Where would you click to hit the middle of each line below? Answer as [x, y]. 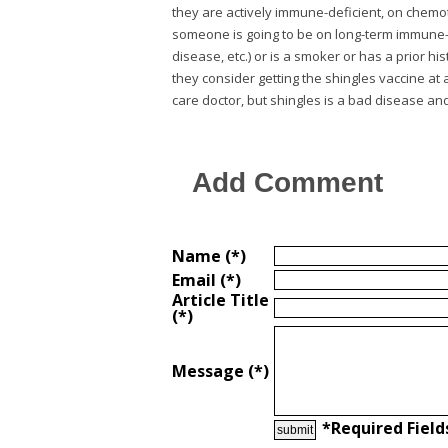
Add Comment [287, 182]
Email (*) [206, 279]
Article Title [220, 299]
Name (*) [209, 255]
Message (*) [220, 370]
